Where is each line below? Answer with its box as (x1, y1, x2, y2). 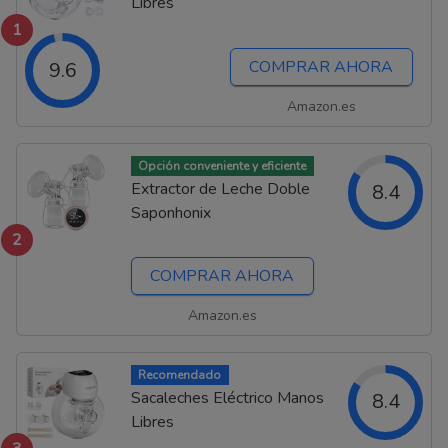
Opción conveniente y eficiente (138, 157, 307, 174)
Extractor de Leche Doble (130, 177, 310, 200)
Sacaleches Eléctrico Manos (130, 387, 324, 410)
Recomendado (138, 367, 222, 384)
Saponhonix (130, 201, 211, 224)
